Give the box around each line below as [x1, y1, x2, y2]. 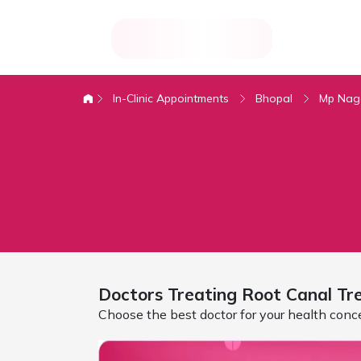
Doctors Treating [98, 283, 242, 305]
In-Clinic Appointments [113, 90, 229, 106]
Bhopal [255, 90, 293, 106]
